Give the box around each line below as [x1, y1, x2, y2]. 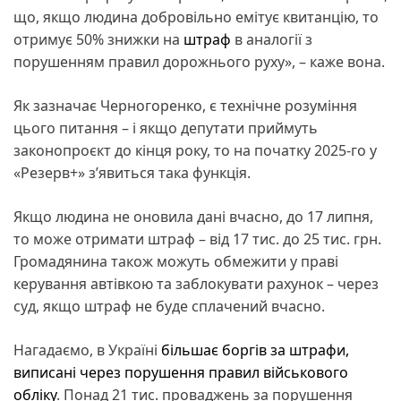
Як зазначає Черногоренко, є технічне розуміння [13, 95, 357, 115]
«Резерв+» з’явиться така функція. [13, 162, 251, 183]
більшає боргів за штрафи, [161, 339, 349, 360]
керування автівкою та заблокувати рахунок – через [13, 273, 379, 294]
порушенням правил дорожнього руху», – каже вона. [13, 51, 385, 72]
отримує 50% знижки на [13, 29, 183, 49]
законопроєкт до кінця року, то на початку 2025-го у [13, 140, 377, 160]
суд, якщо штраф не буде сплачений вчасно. [13, 295, 325, 316]
